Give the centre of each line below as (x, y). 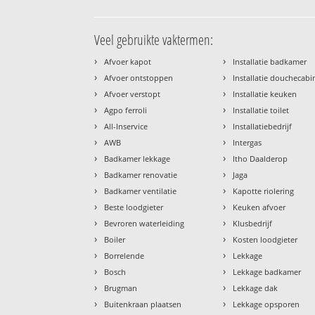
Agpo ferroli (126, 110)
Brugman (121, 288)
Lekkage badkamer (267, 272)
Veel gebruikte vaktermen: (154, 40)
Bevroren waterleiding (144, 224)
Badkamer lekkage (137, 159)
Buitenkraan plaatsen (143, 304)
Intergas (247, 143)
